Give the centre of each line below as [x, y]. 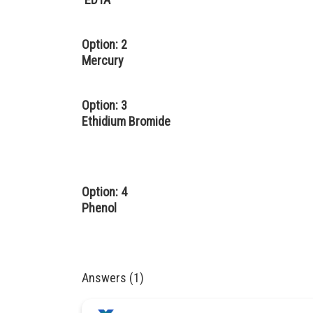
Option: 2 [104, 44]
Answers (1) [113, 278]
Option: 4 [104, 192]
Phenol [99, 208]
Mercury [103, 60]
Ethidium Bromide [126, 121]
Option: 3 [104, 105]
